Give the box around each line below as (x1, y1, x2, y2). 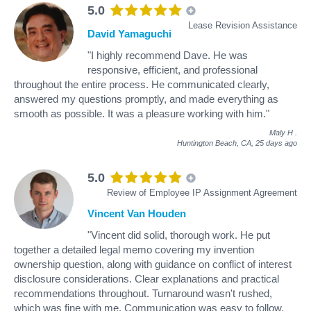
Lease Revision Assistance (188, 19, 297, 31)
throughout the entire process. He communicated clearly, (14, 78, 269, 90)
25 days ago (255, 138, 297, 147)
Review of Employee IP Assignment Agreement (107, 187, 297, 198)
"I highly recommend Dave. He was (87, 49, 248, 61)
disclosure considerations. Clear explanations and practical (14, 272, 279, 285)
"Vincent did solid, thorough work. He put (87, 228, 270, 241)
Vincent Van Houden (87, 207, 186, 219)
